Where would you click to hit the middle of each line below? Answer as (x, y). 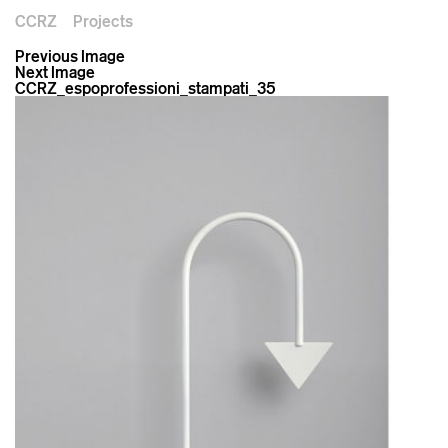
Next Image (55, 72)
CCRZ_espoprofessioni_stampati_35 (145, 88)
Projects (103, 20)
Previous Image (70, 56)
